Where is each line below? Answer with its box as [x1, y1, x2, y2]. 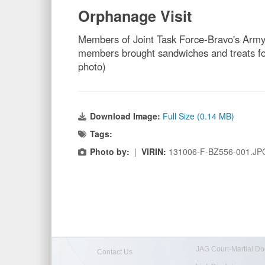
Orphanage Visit [78, 5, 192, 27]
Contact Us [96, 247, 132, 256]
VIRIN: [141, 145, 169, 157]
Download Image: [90, 109, 163, 122]
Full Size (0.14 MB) [163, 109, 234, 122]
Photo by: [90, 145, 130, 157]
